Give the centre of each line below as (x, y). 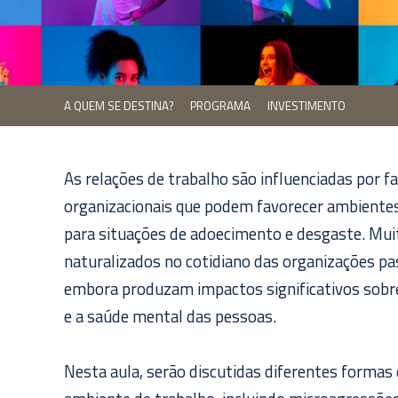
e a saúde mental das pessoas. (170, 316)
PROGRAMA (220, 106)
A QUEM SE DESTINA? (119, 106)
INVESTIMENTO (306, 106)
